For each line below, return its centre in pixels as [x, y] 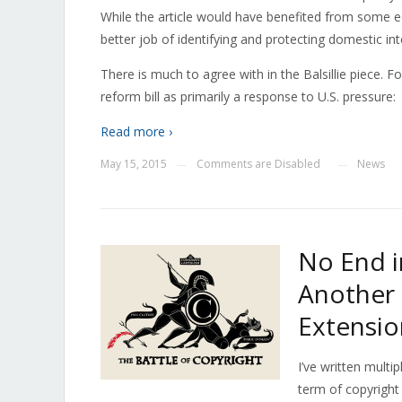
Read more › [136, 131]
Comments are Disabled [258, 164]
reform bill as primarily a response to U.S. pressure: [248, 96]
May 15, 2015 [134, 164]
